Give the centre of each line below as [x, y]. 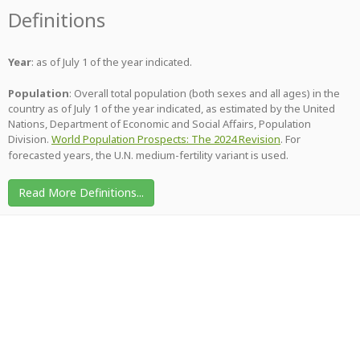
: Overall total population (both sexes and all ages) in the [205, 93]
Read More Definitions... [81, 192]
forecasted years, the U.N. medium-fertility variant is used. [148, 155]
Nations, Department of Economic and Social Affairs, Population [160, 124]
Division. [30, 139]
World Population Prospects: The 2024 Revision [166, 139]
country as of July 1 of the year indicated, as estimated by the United [172, 108]
